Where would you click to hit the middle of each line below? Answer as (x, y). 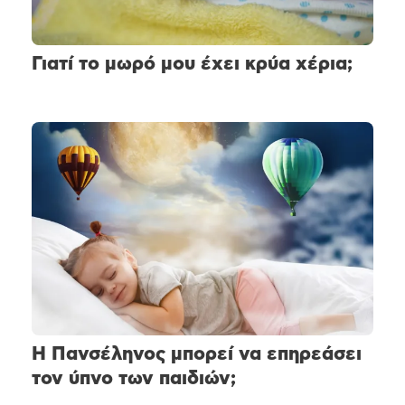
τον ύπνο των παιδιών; (134, 378)
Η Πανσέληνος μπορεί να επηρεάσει (197, 353)
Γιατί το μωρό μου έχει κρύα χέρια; (192, 63)
